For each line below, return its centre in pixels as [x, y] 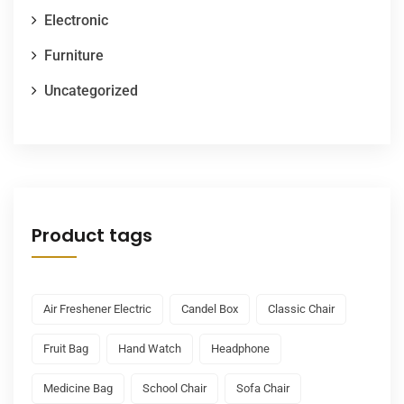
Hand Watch [150, 348]
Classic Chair [301, 308]
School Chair [174, 388]
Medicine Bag [78, 388]
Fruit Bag [66, 348]
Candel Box [210, 308]
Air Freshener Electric [97, 308]
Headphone [240, 348]
